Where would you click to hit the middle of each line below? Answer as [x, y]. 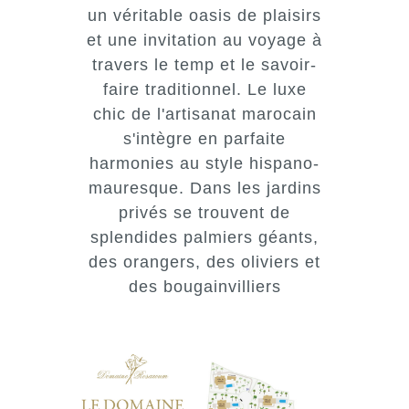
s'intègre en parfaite [204, 138]
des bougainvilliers [204, 286]
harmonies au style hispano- [204, 163]
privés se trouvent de [204, 212]
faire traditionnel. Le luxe [204, 89]
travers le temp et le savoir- [204, 64]
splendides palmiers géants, [204, 237]
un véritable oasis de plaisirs [204, 15]
